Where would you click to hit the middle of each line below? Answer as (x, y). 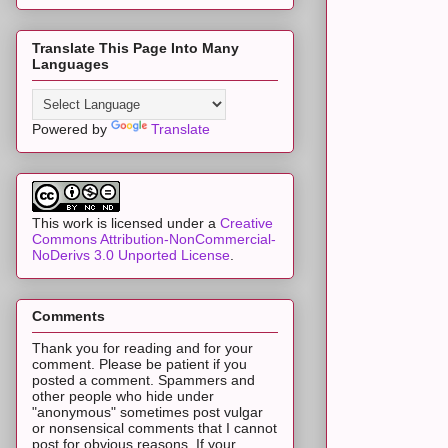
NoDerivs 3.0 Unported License (131, 254)
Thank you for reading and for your (142, 348)
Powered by (71, 128)
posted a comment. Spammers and (143, 380)
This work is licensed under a (126, 222)
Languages (70, 63)
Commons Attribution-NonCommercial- (154, 238)
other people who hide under (123, 396)
